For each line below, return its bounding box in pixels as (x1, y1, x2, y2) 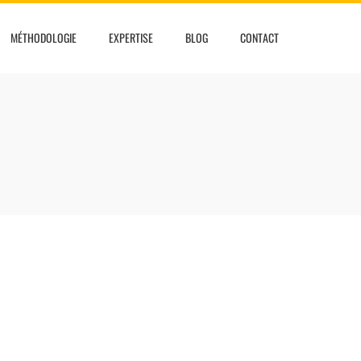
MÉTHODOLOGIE (10, 28, 77, 46)
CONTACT (240, 28, 279, 46)
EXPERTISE (109, 28, 153, 46)
